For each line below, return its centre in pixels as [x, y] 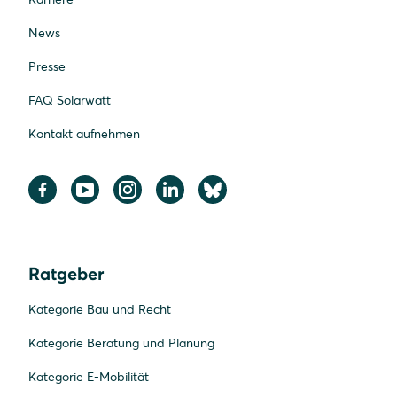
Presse [47, 66]
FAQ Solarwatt [70, 100]
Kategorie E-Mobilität [89, 376]
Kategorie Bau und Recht [100, 309]
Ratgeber [66, 273]
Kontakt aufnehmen [84, 133]
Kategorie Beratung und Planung [121, 343]
